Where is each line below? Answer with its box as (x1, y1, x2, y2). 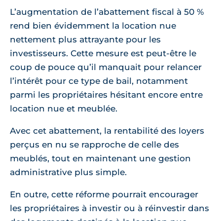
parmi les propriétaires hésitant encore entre (10, 89, 203, 100)
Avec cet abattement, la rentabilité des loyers (10, 125, 204, 136)
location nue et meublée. (10, 103, 117, 113)
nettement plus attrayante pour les (10, 34, 161, 44)
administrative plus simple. (10, 167, 127, 177)
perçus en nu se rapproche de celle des (10, 139, 179, 149)
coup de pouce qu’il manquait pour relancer (10, 62, 202, 72)
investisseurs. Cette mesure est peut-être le (10, 48, 196, 58)
